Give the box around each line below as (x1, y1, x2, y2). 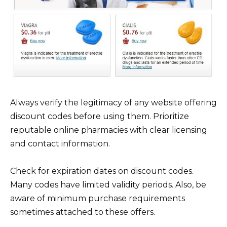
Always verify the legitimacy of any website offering (10, 97, 217, 107)
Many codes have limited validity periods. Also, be (10, 179, 206, 190)
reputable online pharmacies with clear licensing (10, 125, 207, 135)
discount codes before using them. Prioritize (10, 111, 189, 121)
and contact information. (10, 138, 110, 148)
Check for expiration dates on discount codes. (10, 166, 194, 176)
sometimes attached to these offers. (10, 207, 155, 217)
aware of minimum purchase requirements (10, 193, 185, 203)
